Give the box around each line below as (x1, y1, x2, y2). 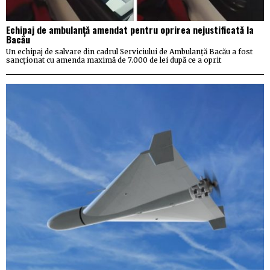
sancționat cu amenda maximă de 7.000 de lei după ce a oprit (6, 55, 221, 65)
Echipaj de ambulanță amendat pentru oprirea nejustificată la (6, 23, 254, 37)
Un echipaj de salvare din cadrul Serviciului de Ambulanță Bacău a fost (6, 47, 253, 57)
